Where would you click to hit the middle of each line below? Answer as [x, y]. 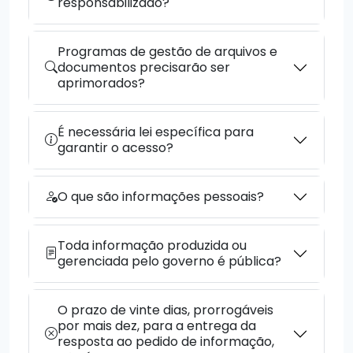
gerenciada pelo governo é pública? [169, 261]
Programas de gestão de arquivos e [167, 51]
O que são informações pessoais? [161, 196]
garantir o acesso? [115, 147]
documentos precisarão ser [144, 67]
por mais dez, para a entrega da [157, 325]
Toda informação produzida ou [152, 245]
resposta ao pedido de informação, [166, 341]
